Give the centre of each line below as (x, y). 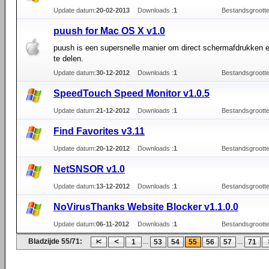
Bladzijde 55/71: (55, 241)
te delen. (68, 59)
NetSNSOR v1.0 (89, 169)
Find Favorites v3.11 (99, 131)
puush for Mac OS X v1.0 (109, 31)
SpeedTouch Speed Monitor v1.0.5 (131, 93)
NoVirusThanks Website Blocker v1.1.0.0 (146, 207)
